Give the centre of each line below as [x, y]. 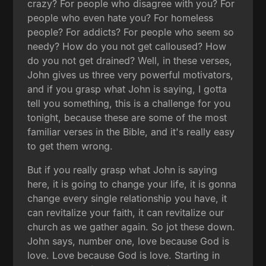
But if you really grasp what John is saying [123, 170]
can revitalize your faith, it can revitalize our [126, 212]
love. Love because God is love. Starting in [124, 255]
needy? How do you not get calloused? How [127, 46]
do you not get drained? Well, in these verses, [130, 60]
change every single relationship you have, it [127, 198]
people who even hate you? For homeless [121, 18]
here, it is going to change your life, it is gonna [132, 184]
